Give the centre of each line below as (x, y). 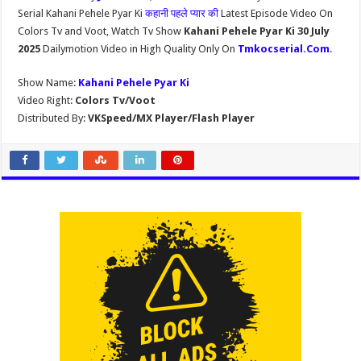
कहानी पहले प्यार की (182, 13)
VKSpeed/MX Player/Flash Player (170, 118)
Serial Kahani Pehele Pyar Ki (82, 13)
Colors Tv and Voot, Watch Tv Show (101, 31)
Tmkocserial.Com (284, 49)
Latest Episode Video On (276, 13)
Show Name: (48, 83)
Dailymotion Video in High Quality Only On (141, 49)
